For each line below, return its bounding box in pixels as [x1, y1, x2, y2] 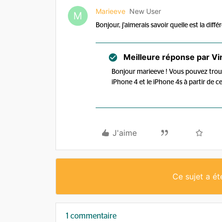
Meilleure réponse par [123, 52, 210, 62]
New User [129, 7, 161, 15]
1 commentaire [66, 212, 116, 220]
